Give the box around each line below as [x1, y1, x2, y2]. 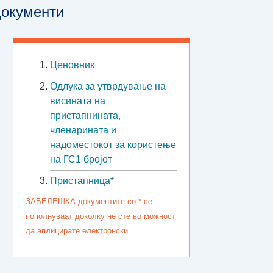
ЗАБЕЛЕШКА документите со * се [26, 196, 152, 206]
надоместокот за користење [50, 139, 176, 150]
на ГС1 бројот [50, 154, 112, 165]
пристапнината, [50, 110, 121, 121]
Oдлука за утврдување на [50, 80, 166, 91]
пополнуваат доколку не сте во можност [26, 211, 175, 221]
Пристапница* [50, 175, 114, 186]
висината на [50, 95, 105, 106]
